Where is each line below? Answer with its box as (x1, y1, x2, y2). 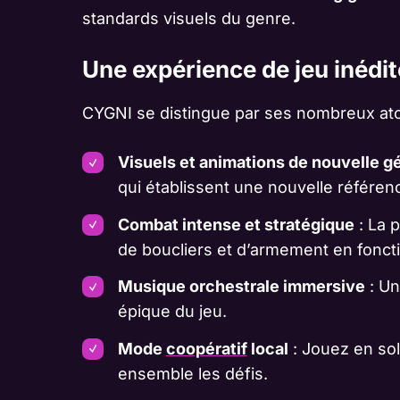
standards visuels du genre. (82, 9, 296, 29)
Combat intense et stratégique (117, 214, 354, 234)
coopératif (165, 338, 247, 358)
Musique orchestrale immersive (117, 277, 365, 296)
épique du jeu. (117, 302, 227, 321)
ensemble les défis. (117, 363, 268, 383)
